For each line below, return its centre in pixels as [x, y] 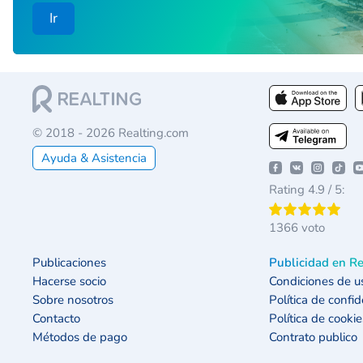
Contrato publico [313, 337]
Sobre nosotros [73, 299]
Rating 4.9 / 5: [307, 189]
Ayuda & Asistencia [94, 158]
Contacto [56, 318]
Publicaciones [69, 262]
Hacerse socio [69, 281]
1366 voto [297, 227]
